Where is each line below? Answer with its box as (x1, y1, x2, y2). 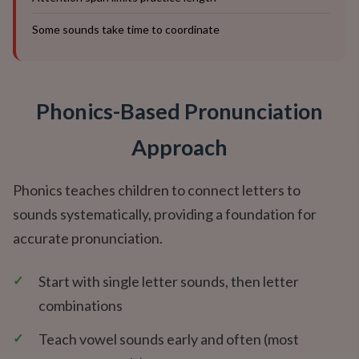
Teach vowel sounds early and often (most (38, 330, 299, 348)
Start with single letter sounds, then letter (38, 272, 299, 290)
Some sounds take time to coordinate (32, 22, 220, 36)
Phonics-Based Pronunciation (36, 98, 323, 124)
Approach (131, 134, 228, 160)
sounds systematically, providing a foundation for (13, 205, 317, 223)
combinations (38, 296, 123, 314)
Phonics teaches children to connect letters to (13, 181, 301, 199)
